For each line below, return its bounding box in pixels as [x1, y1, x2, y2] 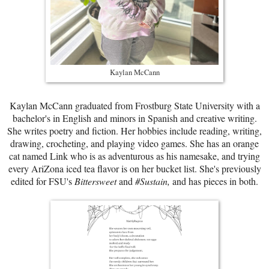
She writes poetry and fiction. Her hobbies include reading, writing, [7, 124, 262, 138]
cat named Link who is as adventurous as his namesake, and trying [9, 150, 260, 163]
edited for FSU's [11, 175, 74, 188]
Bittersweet [74, 175, 119, 188]
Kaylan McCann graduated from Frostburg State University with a [9, 99, 260, 112]
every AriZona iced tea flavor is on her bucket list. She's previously [8, 162, 261, 175]
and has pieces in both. [172, 175, 258, 188]
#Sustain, [135, 175, 172, 188]
